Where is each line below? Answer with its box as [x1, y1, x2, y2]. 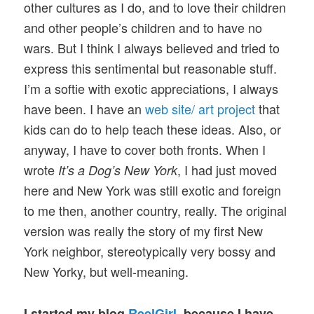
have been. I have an [24, 100, 146, 118]
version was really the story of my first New [24, 221, 264, 240]
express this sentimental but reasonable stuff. [24, 59, 278, 78]
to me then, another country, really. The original [24, 201, 287, 220]
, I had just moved [177, 161, 278, 179]
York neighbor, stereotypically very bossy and [24, 242, 276, 261]
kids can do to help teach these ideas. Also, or [24, 120, 282, 139]
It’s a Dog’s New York [58, 161, 178, 179]
